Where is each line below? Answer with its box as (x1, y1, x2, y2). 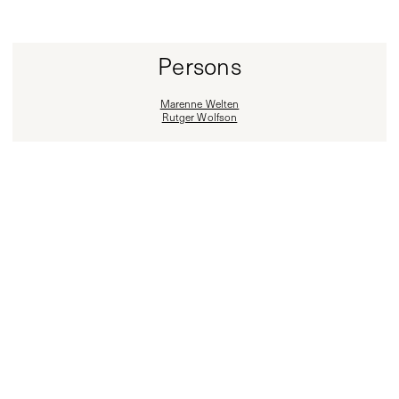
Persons (158, 50, 241, 81)
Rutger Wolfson (161, 110, 238, 124)
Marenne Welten (159, 96, 240, 110)
